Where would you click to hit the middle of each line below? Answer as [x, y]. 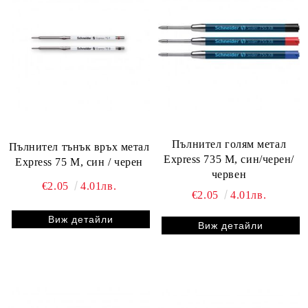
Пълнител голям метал [229, 144]
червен [229, 174]
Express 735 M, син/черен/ [229, 159]
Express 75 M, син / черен [79, 162]
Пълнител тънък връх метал [79, 147]
